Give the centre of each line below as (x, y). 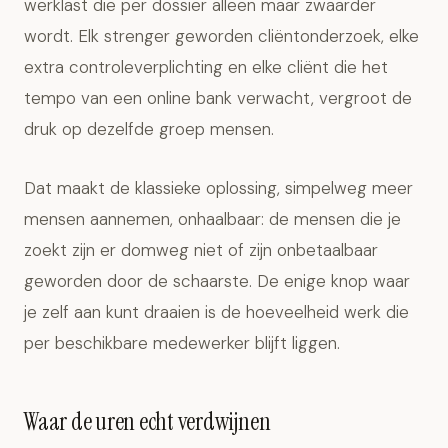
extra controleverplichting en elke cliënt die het (206, 67)
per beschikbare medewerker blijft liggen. (182, 343)
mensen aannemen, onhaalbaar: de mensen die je (212, 219)
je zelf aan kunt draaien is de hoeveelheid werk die (216, 312)
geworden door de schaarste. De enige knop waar (217, 281)
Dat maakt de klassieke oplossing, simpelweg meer (218, 188)
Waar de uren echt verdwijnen (147, 421)
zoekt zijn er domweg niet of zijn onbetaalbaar (201, 250)
